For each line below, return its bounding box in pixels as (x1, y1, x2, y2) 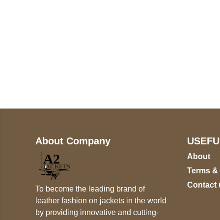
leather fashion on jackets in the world (35, 196, 166, 205)
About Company (35, 135, 110, 146)
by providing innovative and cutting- (35, 208, 159, 217)
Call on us (50, 44, 93, 54)
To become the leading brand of (35, 185, 145, 193)
